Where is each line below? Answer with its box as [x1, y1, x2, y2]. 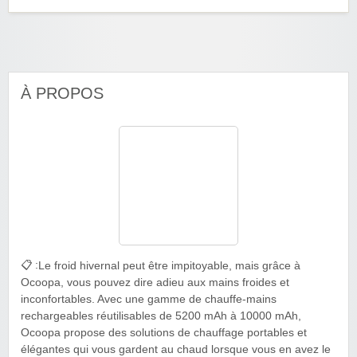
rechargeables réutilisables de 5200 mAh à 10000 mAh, [21, 309, 301, 322]
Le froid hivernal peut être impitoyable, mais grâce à [38, 259, 300, 272]
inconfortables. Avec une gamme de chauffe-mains [21, 292, 277, 305]
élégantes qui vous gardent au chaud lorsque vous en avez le [21, 343, 331, 355]
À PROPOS [21, 84, 104, 102]
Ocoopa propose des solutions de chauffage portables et [21, 326, 307, 339]
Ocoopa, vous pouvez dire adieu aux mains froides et [21, 276, 289, 288]
